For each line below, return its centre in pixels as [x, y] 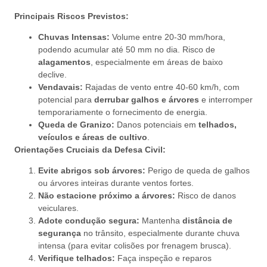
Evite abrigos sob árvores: [92, 171]
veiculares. [58, 208]
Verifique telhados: [77, 258]
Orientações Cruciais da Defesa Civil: [90, 149]
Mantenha [161, 221]
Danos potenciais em [156, 124]
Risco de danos [206, 196]
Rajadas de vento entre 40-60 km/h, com [161, 87]
